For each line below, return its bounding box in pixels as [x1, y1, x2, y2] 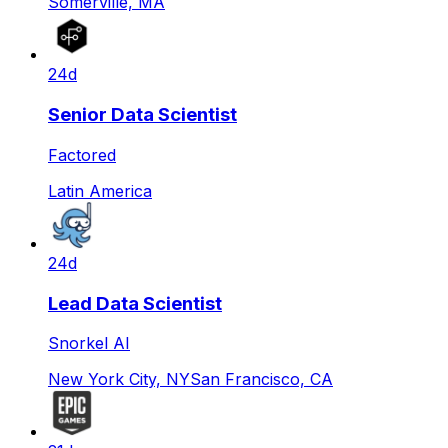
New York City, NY [48, 369, 190, 390]
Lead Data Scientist [48, 291, 222, 315]
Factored [48, 144, 116, 165]
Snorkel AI [48, 333, 130, 354]
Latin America [48, 180, 152, 201]
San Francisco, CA [190, 369, 333, 390]
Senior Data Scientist [48, 103, 237, 127]
